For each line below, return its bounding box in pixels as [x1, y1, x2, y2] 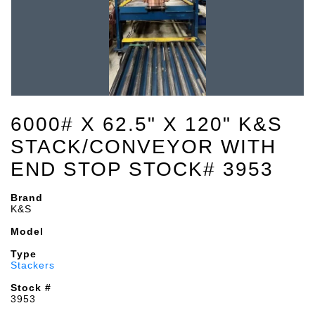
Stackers [11, 259, 55, 271]
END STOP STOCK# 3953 [11, 158, 274, 180]
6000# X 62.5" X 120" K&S [11, 113, 283, 135]
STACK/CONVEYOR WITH [11, 136, 276, 157]
